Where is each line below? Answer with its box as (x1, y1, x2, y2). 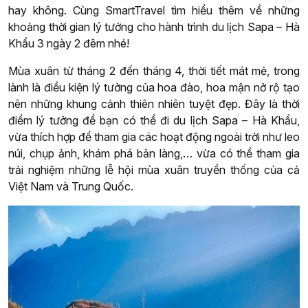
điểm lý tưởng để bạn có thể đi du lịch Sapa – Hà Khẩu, (8, 113, 300, 128)
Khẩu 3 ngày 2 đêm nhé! (8, 36, 129, 51)
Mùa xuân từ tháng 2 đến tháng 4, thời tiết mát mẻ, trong (8, 64, 300, 78)
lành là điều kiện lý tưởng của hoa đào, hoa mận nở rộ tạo (8, 80, 300, 95)
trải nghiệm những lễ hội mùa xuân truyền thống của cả (8, 163, 300, 177)
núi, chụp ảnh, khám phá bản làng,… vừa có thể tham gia (8, 146, 300, 161)
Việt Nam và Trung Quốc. (8, 179, 133, 194)
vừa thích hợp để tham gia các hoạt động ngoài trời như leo (8, 130, 300, 144)
